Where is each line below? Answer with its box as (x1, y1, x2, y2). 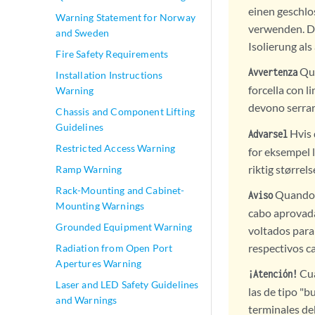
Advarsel (248, 127, 288, 140)
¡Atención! (248, 268, 297, 281)
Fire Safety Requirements (56, 48, 169, 60)
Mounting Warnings (56, 200, 145, 212)
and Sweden (56, 27, 110, 39)
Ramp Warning (56, 163, 122, 175)
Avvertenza (248, 66, 297, 79)
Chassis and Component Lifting (56, 105, 195, 117)
